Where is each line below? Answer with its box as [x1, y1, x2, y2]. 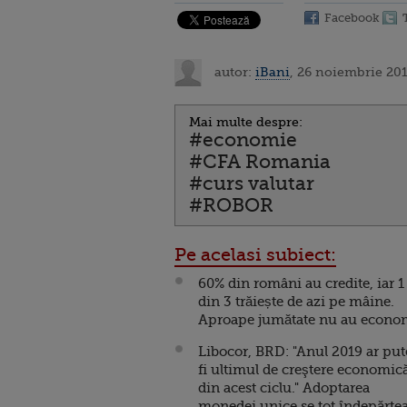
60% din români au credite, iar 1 [198, 275, 404, 292]
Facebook [324, 11, 380, 25]
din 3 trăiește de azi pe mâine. [198, 293, 394, 310]
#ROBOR [189, 194, 273, 216]
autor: [211, 64, 255, 79]
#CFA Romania [189, 151, 331, 173]
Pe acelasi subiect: [174, 244, 336, 265]
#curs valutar [189, 173, 314, 194]
